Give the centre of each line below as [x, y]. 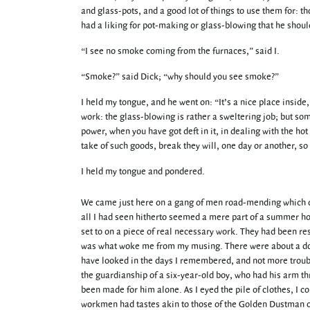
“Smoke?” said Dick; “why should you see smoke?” [180, 77]
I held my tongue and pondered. [143, 172]
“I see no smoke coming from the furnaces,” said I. [180, 51]
